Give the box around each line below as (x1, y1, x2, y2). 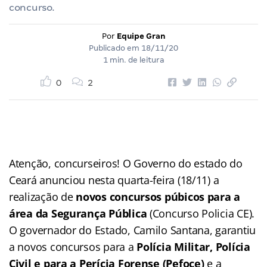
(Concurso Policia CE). (147, 206, 255, 221)
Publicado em (89, 43, 141, 52)
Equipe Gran (116, 31, 166, 41)
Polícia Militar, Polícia (136, 239, 250, 254)
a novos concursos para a (9, 239, 137, 254)
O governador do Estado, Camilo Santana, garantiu (9, 222, 256, 237)
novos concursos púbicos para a (76, 189, 241, 204)
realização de (9, 189, 76, 204)
